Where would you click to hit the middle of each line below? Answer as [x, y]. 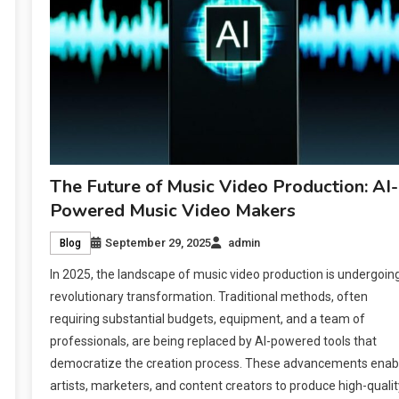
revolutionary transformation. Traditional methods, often [208, 296]
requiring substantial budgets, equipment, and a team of [207, 318]
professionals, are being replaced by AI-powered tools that [213, 341]
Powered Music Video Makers [172, 210]
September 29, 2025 [158, 242]
